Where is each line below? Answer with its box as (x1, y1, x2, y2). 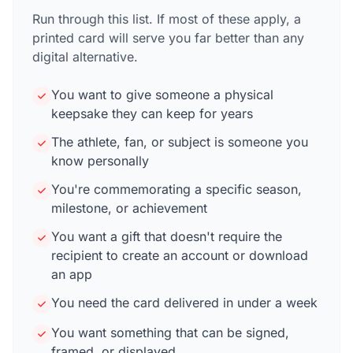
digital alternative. (32, 48, 138, 65)
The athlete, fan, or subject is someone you (51, 133, 308, 150)
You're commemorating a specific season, (51, 180, 302, 197)
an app (51, 266, 92, 282)
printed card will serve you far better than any (32, 29, 304, 46)
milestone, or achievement (51, 199, 207, 216)
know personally (51, 152, 149, 169)
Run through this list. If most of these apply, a (32, 10, 301, 27)
